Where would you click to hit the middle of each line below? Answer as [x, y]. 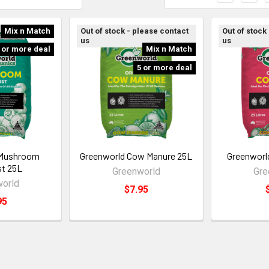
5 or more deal [164, 67]
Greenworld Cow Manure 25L [136, 156]
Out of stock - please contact [135, 31]
